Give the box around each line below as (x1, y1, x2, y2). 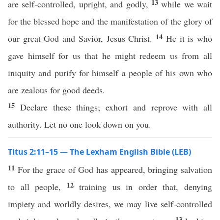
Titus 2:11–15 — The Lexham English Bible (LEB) (8, 146, 191, 157)
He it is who (165, 32, 213, 44)
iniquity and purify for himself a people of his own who (8, 67, 212, 79)
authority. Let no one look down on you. (8, 118, 151, 130)
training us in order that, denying (79, 181, 213, 192)
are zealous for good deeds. (8, 84, 105, 96)
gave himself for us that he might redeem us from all (8, 50, 212, 61)
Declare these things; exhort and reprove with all (20, 101, 212, 113)
